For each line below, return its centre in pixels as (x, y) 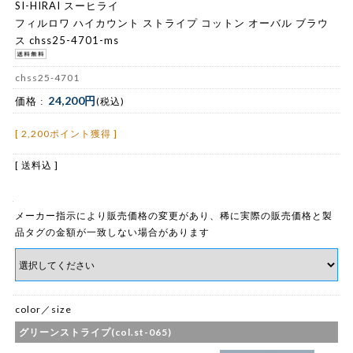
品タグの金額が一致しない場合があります (112, 232)
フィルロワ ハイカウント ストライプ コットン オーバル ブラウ (172, 22)
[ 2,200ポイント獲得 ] (66, 134)
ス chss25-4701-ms (67, 40)
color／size (43, 310)
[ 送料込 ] (37, 165)
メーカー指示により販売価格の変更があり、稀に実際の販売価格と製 (174, 216)
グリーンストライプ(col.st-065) (95, 333)
